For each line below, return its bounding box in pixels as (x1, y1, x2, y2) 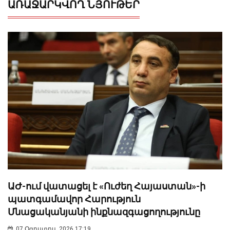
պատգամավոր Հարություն (8, 194, 141, 205)
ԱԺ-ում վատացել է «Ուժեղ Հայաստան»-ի (8, 181, 205, 192)
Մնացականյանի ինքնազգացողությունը (8, 206, 200, 218)
